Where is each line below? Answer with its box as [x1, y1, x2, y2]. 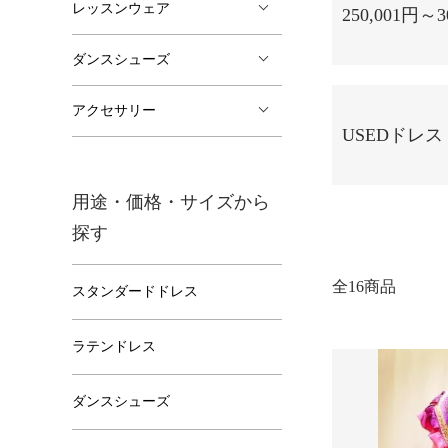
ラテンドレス [72, 339, 156, 354]
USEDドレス [342, 124, 443, 145]
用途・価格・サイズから [72, 192, 270, 212]
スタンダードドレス [72, 284, 198, 299]
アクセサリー [72, 103, 156, 118]
